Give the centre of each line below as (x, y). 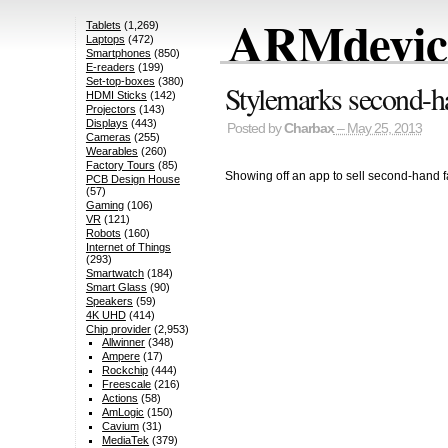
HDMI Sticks (116, 95)
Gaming (104, 205)
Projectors (110, 109)
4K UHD (105, 315)
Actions (120, 398)
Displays (106, 123)
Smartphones (118, 53)
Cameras (108, 137)
